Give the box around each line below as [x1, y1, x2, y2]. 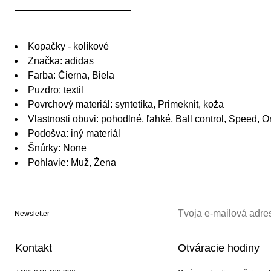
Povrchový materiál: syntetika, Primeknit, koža [28, 99, 224, 110]
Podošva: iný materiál [28, 128, 120, 139]
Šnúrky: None [28, 143, 87, 154]
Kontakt [15, 242, 52, 255]
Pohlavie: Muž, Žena [28, 157, 116, 168]
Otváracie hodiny [177, 242, 260, 255]
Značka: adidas [28, 56, 94, 67]
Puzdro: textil [28, 85, 83, 96]
